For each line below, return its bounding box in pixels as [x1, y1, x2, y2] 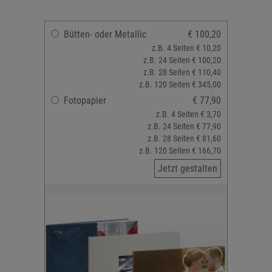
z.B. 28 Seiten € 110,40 [143, 67, 221, 77]
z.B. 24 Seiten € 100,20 [143, 55, 221, 65]
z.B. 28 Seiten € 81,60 [148, 134, 221, 143]
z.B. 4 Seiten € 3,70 [156, 109, 221, 119]
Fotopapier [64, 95, 106, 106]
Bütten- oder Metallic [64, 29, 146, 40]
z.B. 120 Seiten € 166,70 [139, 146, 221, 155]
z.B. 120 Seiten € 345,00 [139, 80, 221, 89]
